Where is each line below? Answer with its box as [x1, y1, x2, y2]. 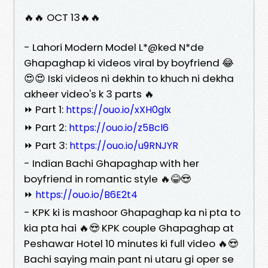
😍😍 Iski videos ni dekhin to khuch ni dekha [24, 71, 234, 86]
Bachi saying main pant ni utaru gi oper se [24, 251, 234, 266]
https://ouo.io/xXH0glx [66, 102, 171, 117]
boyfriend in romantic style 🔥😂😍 [24, 171, 191, 186]
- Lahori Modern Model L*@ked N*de [24, 39, 204, 54]
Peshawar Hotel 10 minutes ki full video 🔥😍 [24, 236, 238, 251]
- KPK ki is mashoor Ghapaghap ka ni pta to [24, 205, 240, 220]
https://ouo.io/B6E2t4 [35, 187, 138, 202]
